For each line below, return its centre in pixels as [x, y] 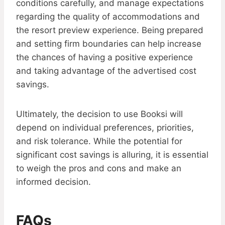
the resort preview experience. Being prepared [110, 30]
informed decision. [53, 182]
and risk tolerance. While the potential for [99, 141]
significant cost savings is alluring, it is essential [112, 155]
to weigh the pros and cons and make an [99, 168]
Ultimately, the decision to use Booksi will [99, 114]
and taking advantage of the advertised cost [106, 71]
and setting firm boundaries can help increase [109, 44]
